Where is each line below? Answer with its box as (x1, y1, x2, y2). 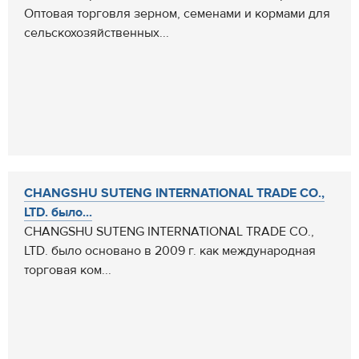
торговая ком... (24, 262, 111, 278)
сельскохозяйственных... (24, 25, 169, 41)
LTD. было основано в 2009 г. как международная (24, 243, 316, 259)
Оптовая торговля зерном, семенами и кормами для (24, 6, 330, 22)
